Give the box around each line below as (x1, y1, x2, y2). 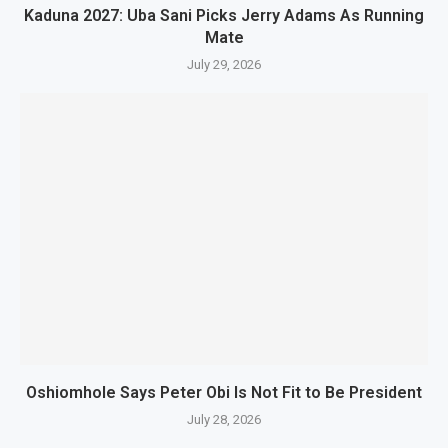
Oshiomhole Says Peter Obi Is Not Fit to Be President (26, 382, 422, 402)
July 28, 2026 (187, 411, 261, 427)
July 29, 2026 (187, 56, 261, 72)
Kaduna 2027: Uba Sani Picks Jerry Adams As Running (24, 5, 424, 25)
